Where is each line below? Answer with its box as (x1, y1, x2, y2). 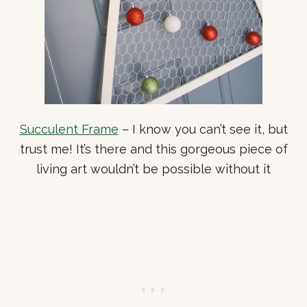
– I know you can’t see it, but (118, 122, 288, 137)
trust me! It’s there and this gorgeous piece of (19, 142, 288, 157)
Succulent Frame (19, 122, 119, 137)
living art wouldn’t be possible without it (36, 162, 271, 177)
